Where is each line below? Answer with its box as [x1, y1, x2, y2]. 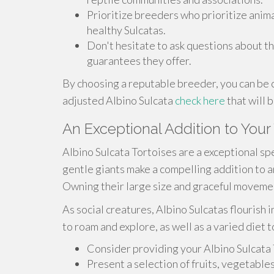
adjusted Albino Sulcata [62, 94, 175, 107]
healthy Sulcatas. [87, 23, 166, 37]
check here [175, 94, 225, 107]
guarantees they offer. [87, 54, 191, 67]
